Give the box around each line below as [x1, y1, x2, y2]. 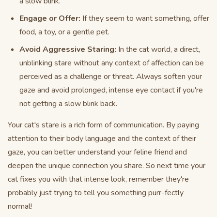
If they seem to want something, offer [80, 13, 209, 24]
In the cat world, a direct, [116, 44, 200, 55]
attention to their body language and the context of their [8, 133, 196, 144]
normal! [8, 201, 32, 212]
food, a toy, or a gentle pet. [19, 27, 109, 37]
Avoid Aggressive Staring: [19, 44, 116, 55]
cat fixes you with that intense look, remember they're [8, 174, 189, 185]
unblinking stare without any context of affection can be [19, 58, 204, 68]
